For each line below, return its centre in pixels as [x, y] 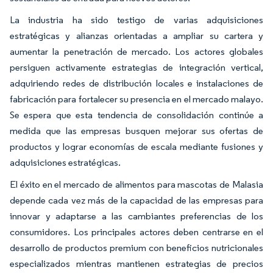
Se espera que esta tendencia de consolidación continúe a [136, 115]
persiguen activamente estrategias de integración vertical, [136, 68]
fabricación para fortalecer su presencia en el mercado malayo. [136, 99]
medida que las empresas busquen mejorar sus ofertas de [136, 131]
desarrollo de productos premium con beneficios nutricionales [136, 248]
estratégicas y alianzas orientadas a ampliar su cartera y [136, 36]
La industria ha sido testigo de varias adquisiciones [136, 20]
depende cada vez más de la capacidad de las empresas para [136, 200]
